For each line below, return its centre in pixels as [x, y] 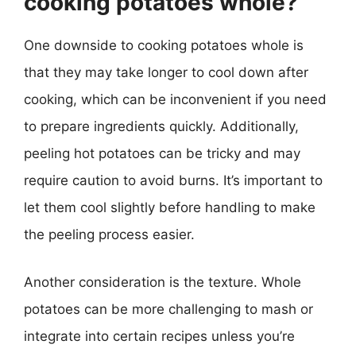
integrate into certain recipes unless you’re [159, 336]
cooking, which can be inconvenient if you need [175, 99]
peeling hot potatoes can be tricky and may [162, 153]
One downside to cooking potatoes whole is [164, 45]
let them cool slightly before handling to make [170, 207]
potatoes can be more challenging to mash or [168, 309]
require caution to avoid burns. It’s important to [173, 180]
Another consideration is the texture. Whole [163, 282]
